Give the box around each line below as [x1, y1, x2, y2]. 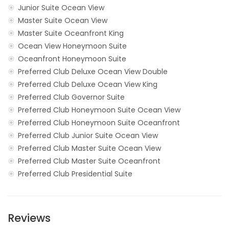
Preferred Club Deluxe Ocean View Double [18, 66, 168, 77]
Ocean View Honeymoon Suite [18, 40, 127, 51]
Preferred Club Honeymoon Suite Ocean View [18, 104, 180, 115]
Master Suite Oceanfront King [18, 28, 124, 38]
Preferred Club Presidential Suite [18, 168, 132, 179]
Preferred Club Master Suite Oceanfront [18, 155, 161, 166]
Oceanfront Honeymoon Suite [18, 53, 126, 64]
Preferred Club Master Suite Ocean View [18, 143, 161, 153]
